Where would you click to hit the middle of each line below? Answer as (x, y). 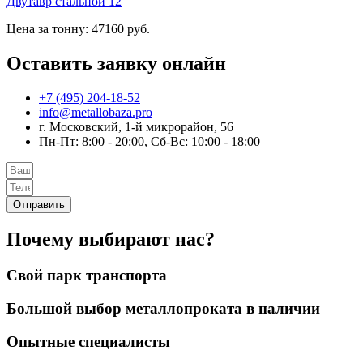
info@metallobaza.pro (96, 112)
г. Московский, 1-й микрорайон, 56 (136, 126)
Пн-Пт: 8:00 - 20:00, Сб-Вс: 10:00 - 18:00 (149, 141)
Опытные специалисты (88, 341)
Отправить (39, 204)
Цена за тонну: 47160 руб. (78, 28)
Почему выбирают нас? (111, 239)
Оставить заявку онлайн (116, 63)
